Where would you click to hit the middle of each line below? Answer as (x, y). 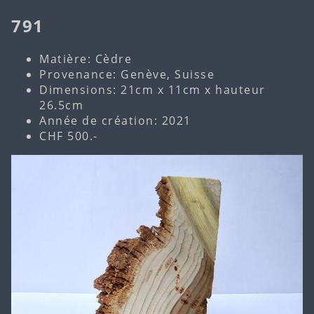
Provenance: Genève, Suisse (127, 74)
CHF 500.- (69, 136)
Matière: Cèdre (86, 59)
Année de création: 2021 (115, 120)
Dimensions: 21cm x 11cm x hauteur (152, 89)
